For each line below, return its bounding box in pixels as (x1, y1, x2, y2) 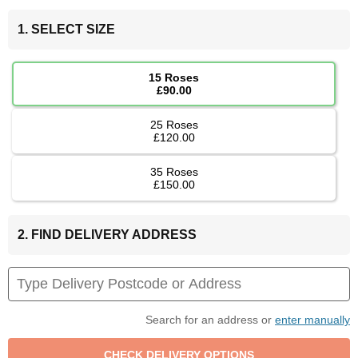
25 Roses (149, 117, 198, 131)
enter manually (275, 312, 350, 326)
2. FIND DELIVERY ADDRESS (18, 227, 197, 241)
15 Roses (149, 70, 200, 84)
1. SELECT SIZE (18, 22, 115, 36)
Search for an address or (145, 312, 275, 326)
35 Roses (149, 165, 198, 178)
